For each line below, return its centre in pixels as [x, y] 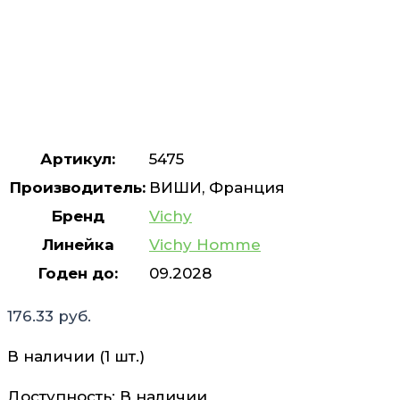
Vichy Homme [205, 244]
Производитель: [78, 187]
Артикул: [78, 158]
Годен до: [78, 273]
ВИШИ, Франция [217, 187]
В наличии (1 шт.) [76, 356]
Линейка [78, 244]
